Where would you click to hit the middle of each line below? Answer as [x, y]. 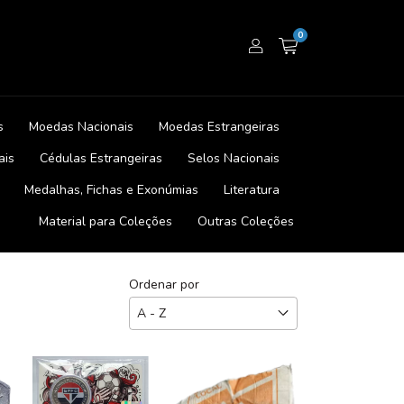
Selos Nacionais [234, 158]
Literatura [252, 189]
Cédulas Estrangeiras [101, 158]
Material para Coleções [106, 221]
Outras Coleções [246, 221]
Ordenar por [164, 284]
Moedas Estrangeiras [219, 126]
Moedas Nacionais [81, 126]
